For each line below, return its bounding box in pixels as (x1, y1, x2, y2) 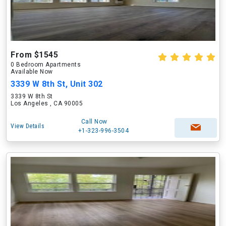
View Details (11, 123, 44, 130)
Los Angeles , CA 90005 (11, 100, 83, 107)
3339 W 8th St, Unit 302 (11, 79, 103, 89)
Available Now (11, 68, 53, 75)
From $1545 (11, 50, 58, 60)
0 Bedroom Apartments (11, 61, 81, 68)
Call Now (81, 118, 107, 125)
